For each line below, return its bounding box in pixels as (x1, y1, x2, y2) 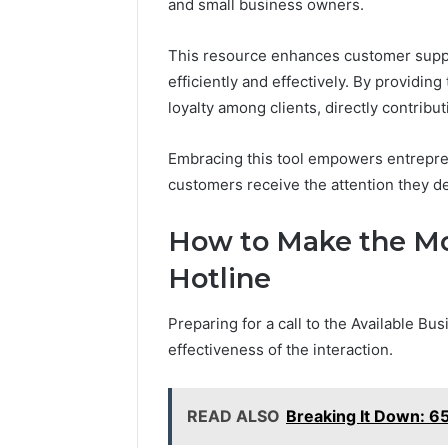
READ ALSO (187, 405, 280, 426)
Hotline (168, 262, 271, 296)
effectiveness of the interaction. (168, 339, 393, 359)
